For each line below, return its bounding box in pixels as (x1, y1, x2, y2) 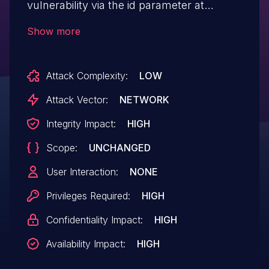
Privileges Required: (46, 189, 130, 202)
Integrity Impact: (46, 117, 116, 130)
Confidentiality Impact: (46, 213, 143, 226)
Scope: (46, 141, 77, 154)
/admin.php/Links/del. (26, 16, 137, 29)
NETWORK (119, 93, 169, 106)
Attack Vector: (46, 93, 108, 106)
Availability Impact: (46, 237, 125, 250)
